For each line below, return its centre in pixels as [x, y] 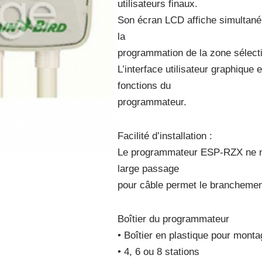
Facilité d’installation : [165, 136]
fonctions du [144, 86]
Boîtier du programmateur [174, 219]
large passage [149, 169]
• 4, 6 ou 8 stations [159, 252]
